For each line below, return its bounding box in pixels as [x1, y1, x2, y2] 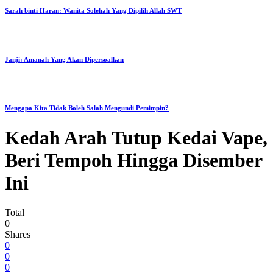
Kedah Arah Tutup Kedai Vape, [5, 126, 268, 149]
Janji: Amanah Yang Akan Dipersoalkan [5, 55, 124, 63]
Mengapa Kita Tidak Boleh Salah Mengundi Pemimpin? [5, 104, 169, 112]
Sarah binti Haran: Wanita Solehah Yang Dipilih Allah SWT [5, 6, 182, 14]
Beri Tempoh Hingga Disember [5, 149, 262, 171]
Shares [5, 229, 30, 239]
